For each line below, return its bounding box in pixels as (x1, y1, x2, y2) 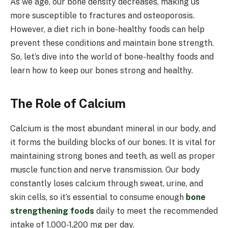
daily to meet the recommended (96, 206, 218, 216)
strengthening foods (10, 206, 94, 216)
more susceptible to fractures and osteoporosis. (10, 11, 194, 21)
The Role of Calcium (10, 96, 126, 110)
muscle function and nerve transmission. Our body (10, 164, 200, 175)
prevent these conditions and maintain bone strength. (10, 38, 214, 48)
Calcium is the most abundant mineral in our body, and (10, 123, 216, 133)
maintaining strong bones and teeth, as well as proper (10, 151, 215, 161)
